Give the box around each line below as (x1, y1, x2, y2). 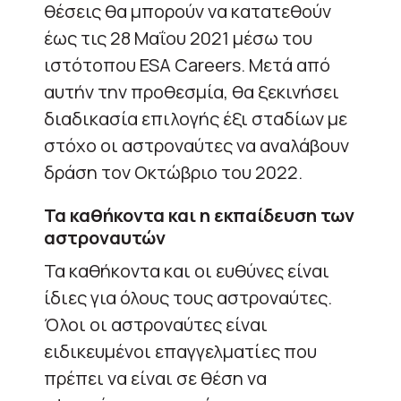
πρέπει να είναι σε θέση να (44, 366, 267, 390)
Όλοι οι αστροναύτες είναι (44, 312, 268, 337)
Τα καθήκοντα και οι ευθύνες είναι (44, 259, 329, 283)
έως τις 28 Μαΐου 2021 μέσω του (44, 26, 312, 50)
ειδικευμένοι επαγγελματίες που (44, 339, 317, 363)
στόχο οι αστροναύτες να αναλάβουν (44, 133, 349, 158)
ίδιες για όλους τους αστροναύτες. (44, 286, 332, 310)
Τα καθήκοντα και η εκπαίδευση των (44, 203, 354, 227)
